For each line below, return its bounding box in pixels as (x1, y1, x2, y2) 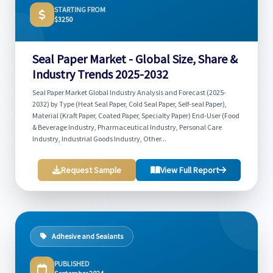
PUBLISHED (54, 259, 90, 268)
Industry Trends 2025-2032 (32, 66, 168, 82)
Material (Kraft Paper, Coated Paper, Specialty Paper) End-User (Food (32, 111, 239, 120)
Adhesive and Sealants (52, 232, 123, 241)
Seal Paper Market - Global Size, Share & (32, 51, 238, 66)
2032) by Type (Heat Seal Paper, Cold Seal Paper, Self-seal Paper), (32, 99, 227, 108)
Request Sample (61, 165, 121, 175)
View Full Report (160, 165, 219, 175)
